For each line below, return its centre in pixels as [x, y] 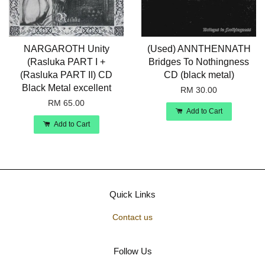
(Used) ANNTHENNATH [199, 49]
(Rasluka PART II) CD [66, 75]
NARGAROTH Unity [66, 49]
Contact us [132, 218]
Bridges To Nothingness [199, 62]
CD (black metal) [199, 75]
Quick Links [132, 195]
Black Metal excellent [66, 88]
